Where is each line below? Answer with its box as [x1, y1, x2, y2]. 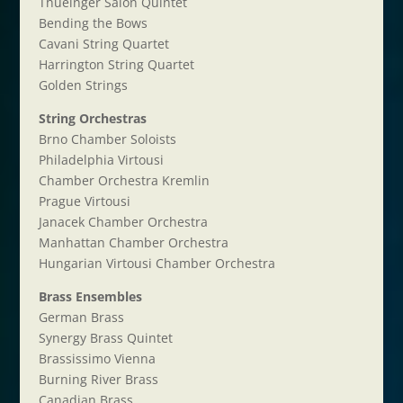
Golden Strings [38, 76, 128, 94]
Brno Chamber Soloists [38, 130, 176, 148]
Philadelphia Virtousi [38, 151, 164, 168]
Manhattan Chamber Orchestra [38, 234, 228, 251]
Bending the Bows [38, 14, 148, 31]
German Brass [38, 309, 124, 326]
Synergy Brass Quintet [38, 329, 173, 346]
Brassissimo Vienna [38, 350, 156, 367]
